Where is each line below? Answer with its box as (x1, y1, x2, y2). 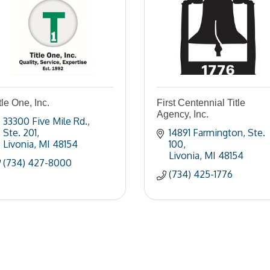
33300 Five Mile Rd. (3, 115, 87, 127)
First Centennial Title (157, 98, 245, 108)
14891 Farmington (169, 127, 243, 139)
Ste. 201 (3, 127, 37, 139)
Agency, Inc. (157, 109, 209, 119)
